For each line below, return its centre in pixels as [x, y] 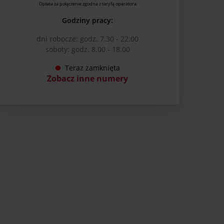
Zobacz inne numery [87, 79]
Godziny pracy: [87, 20]
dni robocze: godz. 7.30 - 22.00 [87, 39]
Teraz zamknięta [92, 68]
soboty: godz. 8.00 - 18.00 [87, 49]
